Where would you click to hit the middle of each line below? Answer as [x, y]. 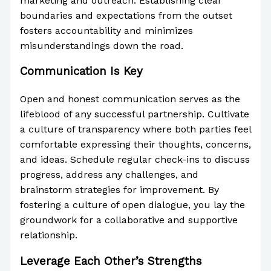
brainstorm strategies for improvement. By [119, 190]
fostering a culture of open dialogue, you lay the [132, 205]
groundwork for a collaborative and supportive [129, 220]
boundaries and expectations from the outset [126, 15]
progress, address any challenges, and [109, 175]
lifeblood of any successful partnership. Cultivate [134, 114]
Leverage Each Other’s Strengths [111, 262]
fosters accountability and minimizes [106, 30]
